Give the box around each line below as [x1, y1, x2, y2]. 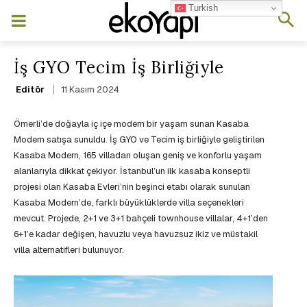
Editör [16, 84, 45, 95]
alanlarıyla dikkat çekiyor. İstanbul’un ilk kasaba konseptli [14, 165, 250, 177]
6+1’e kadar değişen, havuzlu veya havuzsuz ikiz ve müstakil [14, 228, 258, 241]
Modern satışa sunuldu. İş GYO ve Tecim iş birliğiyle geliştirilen [14, 134, 265, 146]
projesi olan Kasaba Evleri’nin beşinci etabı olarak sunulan [14, 181, 250, 193]
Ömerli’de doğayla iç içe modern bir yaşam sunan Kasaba [14, 118, 249, 130]
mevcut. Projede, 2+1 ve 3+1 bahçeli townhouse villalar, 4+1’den [14, 212, 268, 225]
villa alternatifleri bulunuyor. [14, 244, 124, 256]
